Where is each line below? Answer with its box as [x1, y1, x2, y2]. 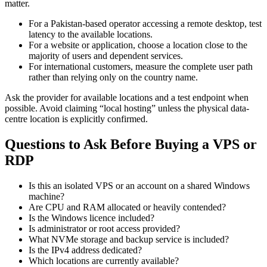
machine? [29, 191, 64, 202]
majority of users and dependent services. [29, 51, 183, 61]
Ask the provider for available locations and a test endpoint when [5, 92, 249, 103]
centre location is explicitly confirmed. [5, 114, 148, 125]
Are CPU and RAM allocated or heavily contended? [29, 202, 226, 213]
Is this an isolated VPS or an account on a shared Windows [29, 181, 250, 191]
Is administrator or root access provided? [29, 223, 180, 234]
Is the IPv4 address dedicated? [29, 245, 142, 256]
